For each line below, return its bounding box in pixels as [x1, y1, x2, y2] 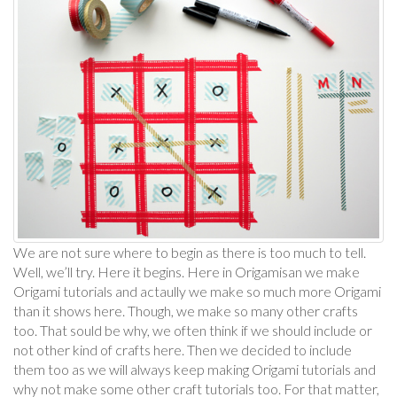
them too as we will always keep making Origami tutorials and [13, 360, 376, 378]
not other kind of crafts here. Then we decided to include [13, 340, 352, 358]
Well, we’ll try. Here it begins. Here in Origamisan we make [13, 262, 360, 280]
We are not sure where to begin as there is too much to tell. [13, 243, 366, 261]
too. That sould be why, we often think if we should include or [13, 321, 372, 339]
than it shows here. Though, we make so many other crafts [13, 301, 358, 319]
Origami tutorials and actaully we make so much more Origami [13, 282, 381, 300]
